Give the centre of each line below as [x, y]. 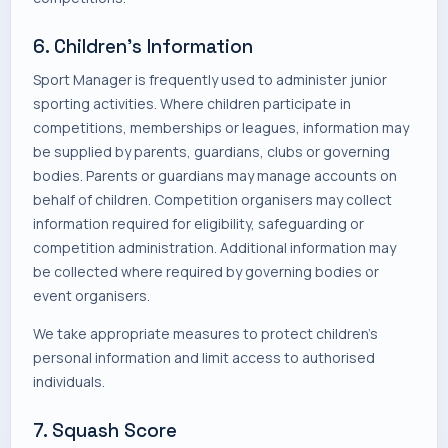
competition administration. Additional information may [214, 247]
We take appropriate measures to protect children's [205, 333]
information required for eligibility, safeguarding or [198, 223]
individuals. [69, 381]
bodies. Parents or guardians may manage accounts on [215, 175]
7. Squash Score [105, 430]
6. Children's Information [143, 46]
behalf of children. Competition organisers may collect [212, 199]
